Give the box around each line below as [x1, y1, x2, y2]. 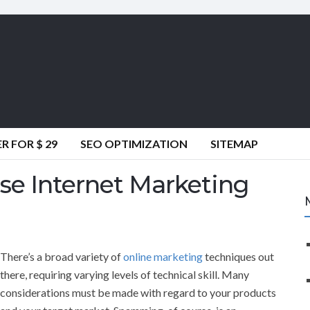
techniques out [203, 249, 274, 263]
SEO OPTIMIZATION [80, 137, 188, 150]
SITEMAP [210, 137, 258, 150]
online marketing [123, 249, 203, 263]
